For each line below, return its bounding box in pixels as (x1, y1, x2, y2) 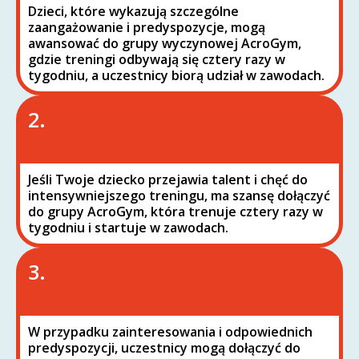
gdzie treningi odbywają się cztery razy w (28, 50, 285, 68)
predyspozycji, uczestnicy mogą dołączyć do (28, 339, 301, 357)
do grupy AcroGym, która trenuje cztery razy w (28, 203, 323, 220)
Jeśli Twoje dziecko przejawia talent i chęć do (28, 171, 308, 188)
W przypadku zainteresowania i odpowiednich (28, 323, 313, 341)
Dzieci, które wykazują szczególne (28, 2, 239, 20)
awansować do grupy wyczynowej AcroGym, (28, 34, 301, 52)
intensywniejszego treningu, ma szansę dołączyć (28, 187, 330, 204)
